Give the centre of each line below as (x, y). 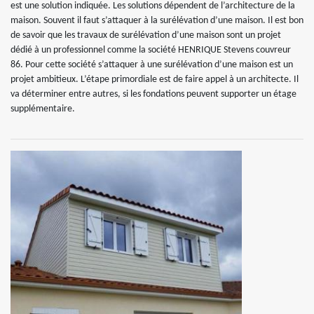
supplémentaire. (43, 109)
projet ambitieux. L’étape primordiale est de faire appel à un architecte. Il (155, 80)
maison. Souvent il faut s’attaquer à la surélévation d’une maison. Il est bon (157, 21)
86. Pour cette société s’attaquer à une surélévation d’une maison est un (152, 65)
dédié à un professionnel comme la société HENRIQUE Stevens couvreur (151, 50)
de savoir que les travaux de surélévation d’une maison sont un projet (146, 35)
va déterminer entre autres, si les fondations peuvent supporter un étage (153, 94)
